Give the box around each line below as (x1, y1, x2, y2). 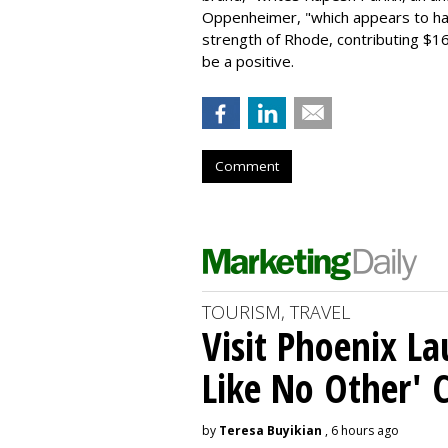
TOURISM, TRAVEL (202, 299, 350, 324)
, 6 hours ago (322, 421, 399, 439)
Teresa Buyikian (219, 421, 322, 439)
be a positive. (202, 50, 294, 71)
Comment (215, 156, 279, 175)
